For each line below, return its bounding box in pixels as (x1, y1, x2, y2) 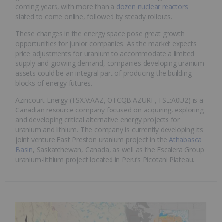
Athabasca (169, 135, 202, 145)
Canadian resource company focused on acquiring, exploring (15, 105, 204, 115)
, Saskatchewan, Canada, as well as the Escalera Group (33, 145, 204, 155)
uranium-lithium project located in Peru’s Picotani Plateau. (15, 155, 195, 165)
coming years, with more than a (15, 2, 116, 12)
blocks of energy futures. (15, 78, 93, 88)
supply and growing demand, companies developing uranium (15, 58, 204, 68)
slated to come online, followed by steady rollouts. (15, 12, 172, 22)
